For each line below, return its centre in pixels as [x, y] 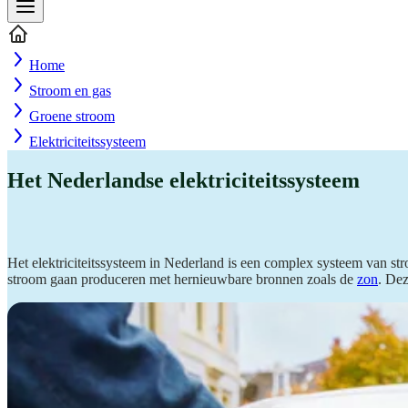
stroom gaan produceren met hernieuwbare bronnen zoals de [182, 279]
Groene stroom [72, 116]
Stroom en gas [70, 91]
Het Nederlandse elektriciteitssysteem [184, 180]
